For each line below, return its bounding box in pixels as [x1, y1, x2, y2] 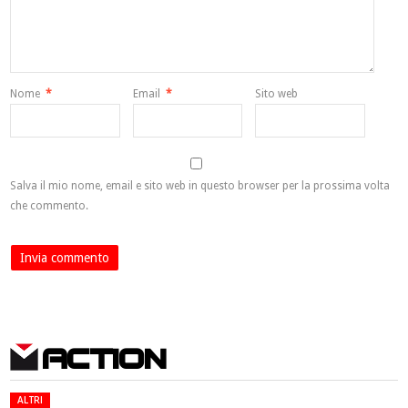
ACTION [42, 340, 167, 376]
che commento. [10, 199, 89, 213]
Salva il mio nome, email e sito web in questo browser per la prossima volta [10, 179, 391, 193]
